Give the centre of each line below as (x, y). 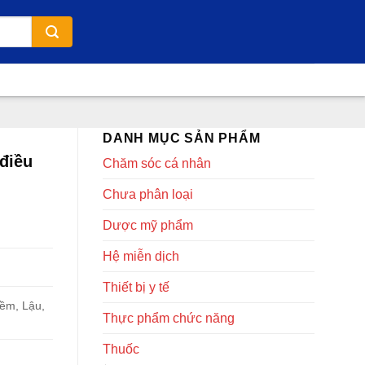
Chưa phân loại (148, 194)
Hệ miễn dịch (141, 256)
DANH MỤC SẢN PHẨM (182, 138)
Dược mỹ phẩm (148, 225)
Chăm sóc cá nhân (157, 163)
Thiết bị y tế (136, 287)
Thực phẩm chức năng (169, 318)
